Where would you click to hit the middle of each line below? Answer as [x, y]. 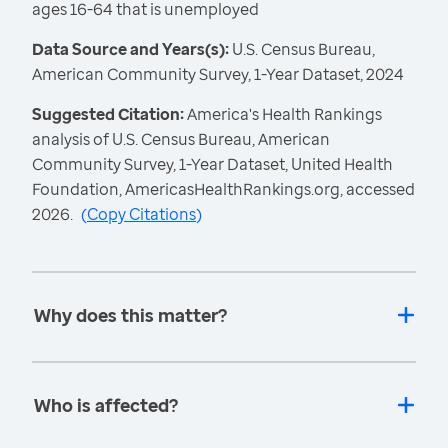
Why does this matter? [130, 315]
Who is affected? [106, 405]
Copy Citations [141, 214]
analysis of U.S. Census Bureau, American [181, 139]
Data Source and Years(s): [130, 49]
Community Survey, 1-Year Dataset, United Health [212, 164]
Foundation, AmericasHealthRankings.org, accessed [223, 189]
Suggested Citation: [109, 114]
